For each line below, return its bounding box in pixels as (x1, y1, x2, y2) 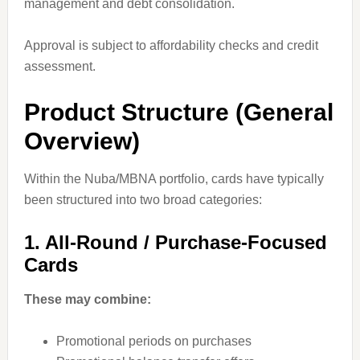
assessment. (23, 59, 96, 73)
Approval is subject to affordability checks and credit (23, 39, 318, 52)
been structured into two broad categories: (23, 193, 262, 207)
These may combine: (23, 292, 151, 306)
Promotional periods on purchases (55, 334, 252, 348)
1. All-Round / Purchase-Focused (23, 231, 327, 253)
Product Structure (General (23, 99, 333, 125)
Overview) (23, 128, 140, 154)
